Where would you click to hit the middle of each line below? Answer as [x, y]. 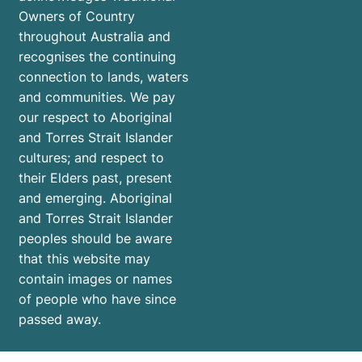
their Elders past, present [95, 178]
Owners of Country [77, 16]
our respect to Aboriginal [95, 117]
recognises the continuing [97, 57]
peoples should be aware [95, 238]
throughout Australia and [95, 36]
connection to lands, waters [103, 77]
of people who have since [97, 299]
